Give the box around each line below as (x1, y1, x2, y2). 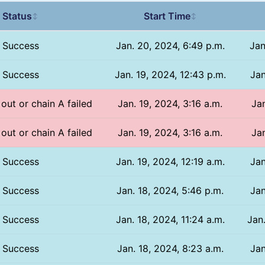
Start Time (143, 9, 190, 22)
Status (2, 9, 33, 22)
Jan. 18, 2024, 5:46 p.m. (117, 184, 224, 196)
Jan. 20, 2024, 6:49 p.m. (115, 39, 225, 51)
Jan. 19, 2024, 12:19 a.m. (115, 155, 225, 167)
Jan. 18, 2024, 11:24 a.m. (115, 213, 225, 225)
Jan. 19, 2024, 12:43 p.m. (114, 68, 226, 80)
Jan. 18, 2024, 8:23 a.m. (117, 242, 224, 254)
